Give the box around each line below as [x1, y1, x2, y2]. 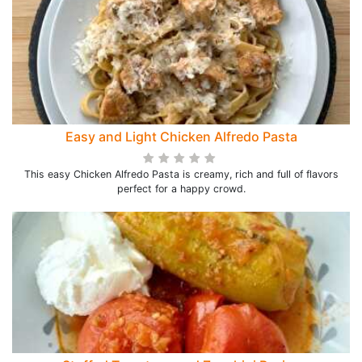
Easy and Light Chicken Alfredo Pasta [65, 128, 297, 145]
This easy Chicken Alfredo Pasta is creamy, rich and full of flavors [23, 168, 339, 180]
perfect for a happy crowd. [116, 183, 246, 195]
